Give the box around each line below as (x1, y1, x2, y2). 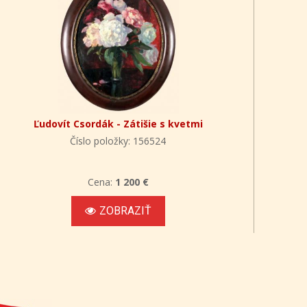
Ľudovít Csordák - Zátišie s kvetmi (33, 117, 203, 131)
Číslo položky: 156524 (70, 134, 167, 148)
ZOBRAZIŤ (99, 204, 151, 218)
